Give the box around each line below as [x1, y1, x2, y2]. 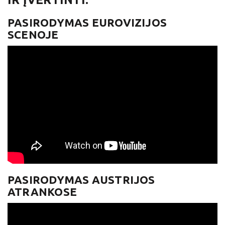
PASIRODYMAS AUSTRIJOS [8, 173, 155, 186]
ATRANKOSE [8, 185, 77, 198]
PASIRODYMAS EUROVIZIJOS [8, 16, 167, 29]
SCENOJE [8, 28, 59, 41]
